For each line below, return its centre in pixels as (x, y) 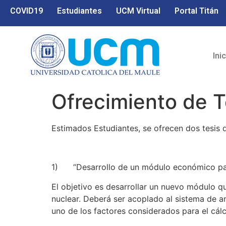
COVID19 (26, 11)
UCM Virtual (138, 11)
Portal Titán (196, 11)
